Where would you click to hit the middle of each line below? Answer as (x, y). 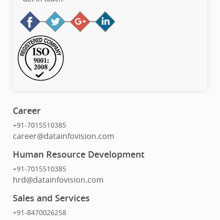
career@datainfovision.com (64, 136)
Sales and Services (52, 198)
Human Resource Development (79, 154)
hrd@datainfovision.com (58, 180)
